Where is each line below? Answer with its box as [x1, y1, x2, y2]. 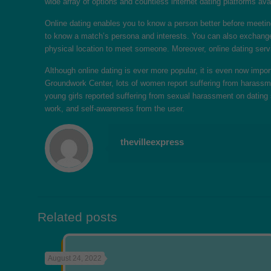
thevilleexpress [120, 137, 184, 147]
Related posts [38, 210, 117, 224]
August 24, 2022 [48, 254, 102, 263]
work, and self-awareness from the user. [45, 104, 185, 113]
